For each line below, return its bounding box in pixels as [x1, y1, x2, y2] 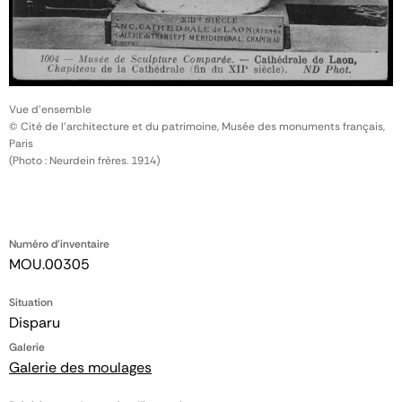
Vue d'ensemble [9, 101, 92, 117]
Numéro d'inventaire [9, 236, 109, 251]
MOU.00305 [9, 254, 90, 274]
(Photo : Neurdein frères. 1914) [9, 153, 160, 168]
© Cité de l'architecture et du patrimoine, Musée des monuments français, [9, 118, 385, 134]
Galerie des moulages [9, 357, 152, 377]
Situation [9, 294, 53, 310]
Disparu [9, 312, 60, 332]
